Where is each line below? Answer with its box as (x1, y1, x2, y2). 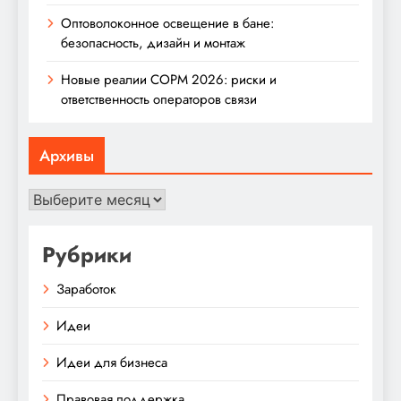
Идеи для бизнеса (56, 352, 167, 372)
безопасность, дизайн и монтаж (61, 32, 245, 53)
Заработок (56, 278, 116, 299)
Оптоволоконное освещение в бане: (61, 13, 274, 33)
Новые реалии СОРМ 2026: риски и (61, 69, 277, 90)
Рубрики (42, 238, 132, 270)
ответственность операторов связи (61, 89, 257, 109)
